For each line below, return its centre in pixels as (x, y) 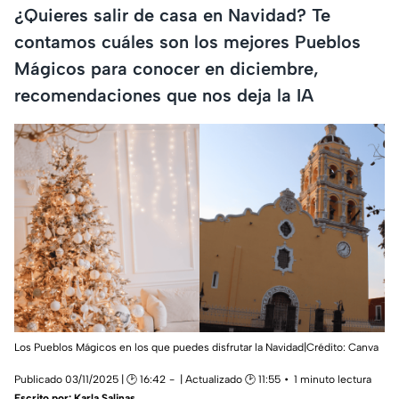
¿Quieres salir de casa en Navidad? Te (172, 15)
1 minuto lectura (333, 379)
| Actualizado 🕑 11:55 (230, 379)
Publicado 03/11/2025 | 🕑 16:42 (90, 379)
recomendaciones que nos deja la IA (164, 95)
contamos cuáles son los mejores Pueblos (187, 41)
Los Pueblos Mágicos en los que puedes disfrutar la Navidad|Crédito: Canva (196, 347)
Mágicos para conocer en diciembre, (167, 68)
